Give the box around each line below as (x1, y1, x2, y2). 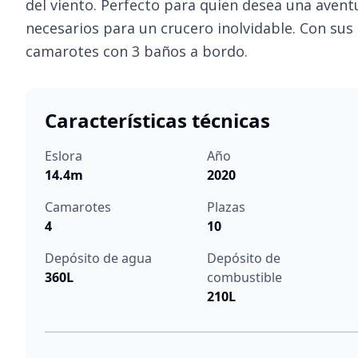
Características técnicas (45, 107, 270, 133)
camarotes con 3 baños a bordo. (26, 42, 248, 61)
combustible (206, 268, 282, 286)
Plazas (206, 198, 245, 216)
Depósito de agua (45, 249, 152, 267)
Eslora (45, 147, 82, 165)
